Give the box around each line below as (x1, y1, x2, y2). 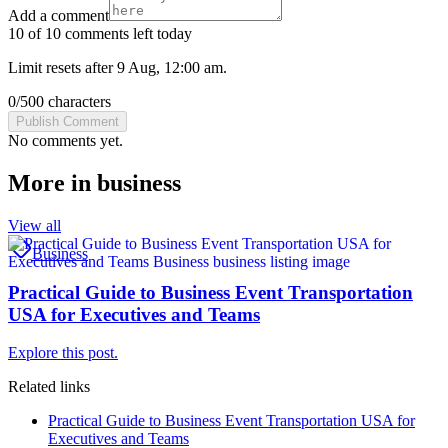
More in (8, 170, 97, 197)
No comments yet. (8, 132, 123, 150)
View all (8, 216, 61, 234)
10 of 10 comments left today (8, 25, 192, 43)
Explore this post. (8, 344, 118, 362)
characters (44, 93, 111, 111)
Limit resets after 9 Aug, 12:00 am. (8, 59, 227, 77)
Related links (8, 378, 90, 396)
